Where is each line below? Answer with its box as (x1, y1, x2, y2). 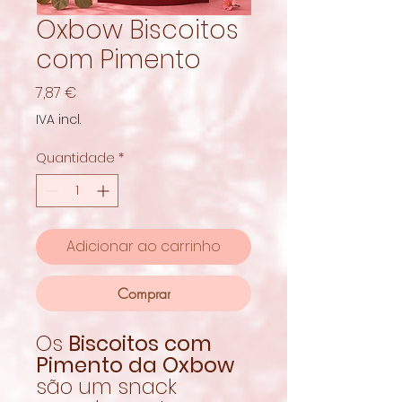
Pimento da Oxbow (36, 350, 234, 380)
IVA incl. (36, 109, 81, 128)
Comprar (117, 283, 170, 303)
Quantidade (36, 148, 115, 167)
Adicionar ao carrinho (66, 235, 221, 257)
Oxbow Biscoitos (36, 12, 239, 48)
